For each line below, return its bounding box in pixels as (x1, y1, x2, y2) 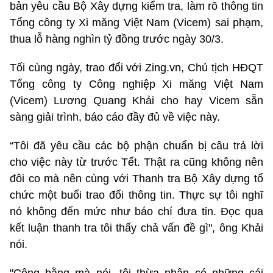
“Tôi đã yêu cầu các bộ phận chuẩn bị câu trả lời (10, 139, 263, 152)
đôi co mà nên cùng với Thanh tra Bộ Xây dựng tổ (10, 172, 263, 185)
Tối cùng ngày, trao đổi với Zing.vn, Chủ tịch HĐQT (10, 61, 263, 74)
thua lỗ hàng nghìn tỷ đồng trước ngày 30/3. (10, 32, 224, 45)
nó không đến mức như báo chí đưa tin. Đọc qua (10, 205, 263, 218)
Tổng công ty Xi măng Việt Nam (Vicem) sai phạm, (10, 16, 263, 29)
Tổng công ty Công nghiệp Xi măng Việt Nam (10, 77, 263, 90)
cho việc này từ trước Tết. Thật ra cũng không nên (10, 155, 263, 168)
